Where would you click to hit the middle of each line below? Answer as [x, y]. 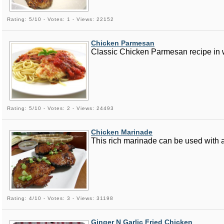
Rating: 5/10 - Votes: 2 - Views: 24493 [60, 108]
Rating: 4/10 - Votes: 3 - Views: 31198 [60, 198]
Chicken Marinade [122, 132]
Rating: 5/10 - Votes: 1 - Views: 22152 [60, 19]
